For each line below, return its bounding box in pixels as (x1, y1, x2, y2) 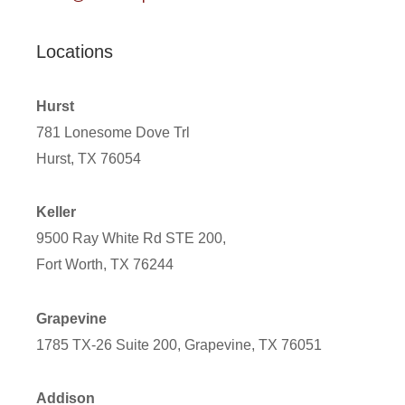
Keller (36, 204, 76, 221)
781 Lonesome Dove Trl (36, 124, 190, 140)
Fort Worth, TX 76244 (36, 257, 174, 273)
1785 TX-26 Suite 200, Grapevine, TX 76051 (36, 336, 322, 353)
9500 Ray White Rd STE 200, (36, 231, 226, 247)
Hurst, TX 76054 (36, 150, 141, 166)
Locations (36, 42, 113, 62)
